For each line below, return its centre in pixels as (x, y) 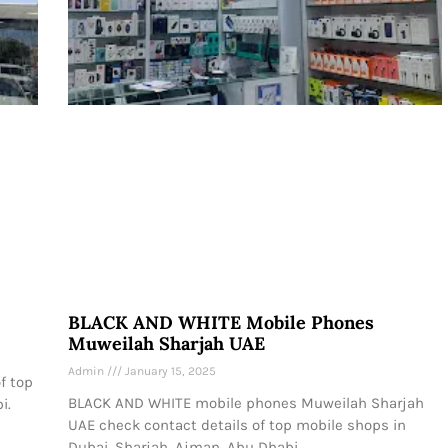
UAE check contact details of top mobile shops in (237, 424)
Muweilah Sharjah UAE (166, 343)
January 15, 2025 (169, 370)
